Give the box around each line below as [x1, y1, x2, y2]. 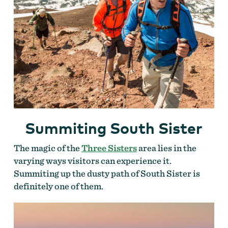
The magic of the [13, 142, 81, 154]
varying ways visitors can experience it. [13, 155, 172, 166]
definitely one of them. [13, 181, 103, 192]
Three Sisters [81, 142, 137, 154]
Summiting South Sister [25, 119, 203, 138]
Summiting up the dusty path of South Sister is [13, 168, 200, 179]
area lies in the [136, 142, 196, 154]
